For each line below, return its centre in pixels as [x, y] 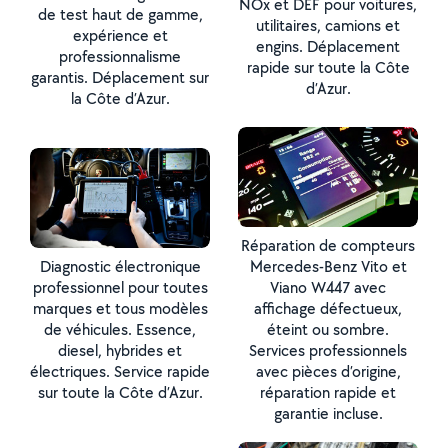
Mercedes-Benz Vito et [328, 266]
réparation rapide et [328, 392]
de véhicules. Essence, [120, 329]
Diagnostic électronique [120, 266]
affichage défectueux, [328, 308]
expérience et [120, 35]
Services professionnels [328, 350]
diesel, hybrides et [120, 350]
